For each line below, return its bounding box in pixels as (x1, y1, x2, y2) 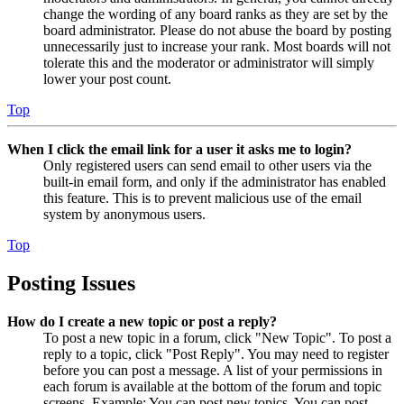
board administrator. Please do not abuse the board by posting (43, 23, 391, 39)
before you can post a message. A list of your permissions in (43, 363, 382, 379)
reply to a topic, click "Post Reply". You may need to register (43, 346, 389, 363)
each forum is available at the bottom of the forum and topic (43, 379, 381, 395)
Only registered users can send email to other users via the (43, 158, 372, 174)
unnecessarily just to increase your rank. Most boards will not (43, 39, 390, 55)
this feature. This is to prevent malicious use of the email (43, 190, 362, 207)
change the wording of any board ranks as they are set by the (43, 6, 388, 23)
